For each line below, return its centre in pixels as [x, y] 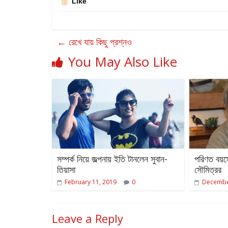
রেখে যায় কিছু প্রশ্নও [99, 42]
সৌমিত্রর [208, 169]
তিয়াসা [66, 169]
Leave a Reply [88, 218]
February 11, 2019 [91, 182]
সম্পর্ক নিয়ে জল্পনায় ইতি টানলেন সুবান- [112, 159]
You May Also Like [123, 62]
